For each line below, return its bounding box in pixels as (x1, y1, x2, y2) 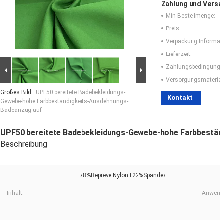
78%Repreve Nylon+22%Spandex (80, 172, 166, 179)
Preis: (166, 25, 181, 32)
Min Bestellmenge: (166, 12, 215, 20)
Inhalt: (7, 190, 24, 197)
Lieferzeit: (166, 51, 192, 58)
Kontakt (167, 94, 192, 102)
